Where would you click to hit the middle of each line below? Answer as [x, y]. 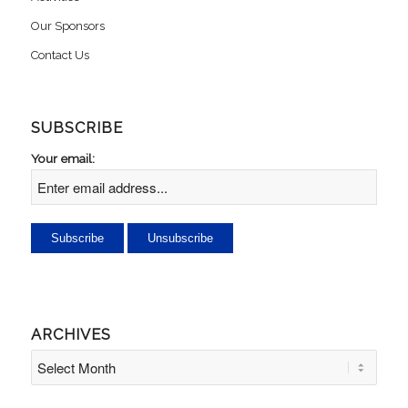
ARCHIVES [71, 334]
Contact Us [60, 55]
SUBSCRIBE [76, 127]
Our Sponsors [67, 26]
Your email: [62, 158]
